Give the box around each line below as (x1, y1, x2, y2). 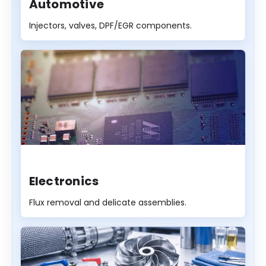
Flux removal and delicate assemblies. (28, 197, 186, 209)
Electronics (28, 173, 99, 190)
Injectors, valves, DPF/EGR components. (28, 20, 192, 32)
